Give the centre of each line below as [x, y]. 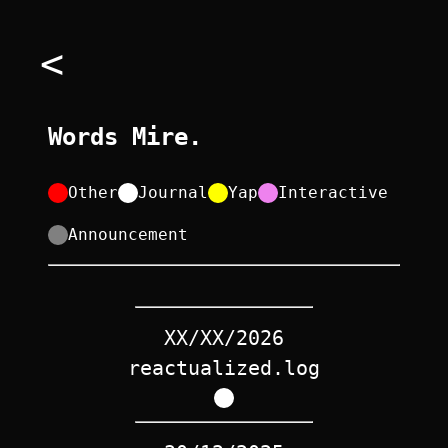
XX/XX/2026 [224, 337]
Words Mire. [125, 136]
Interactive [333, 192]
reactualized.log [224, 367]
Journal [173, 192]
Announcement [128, 234]
